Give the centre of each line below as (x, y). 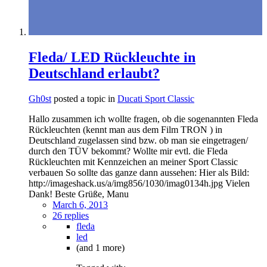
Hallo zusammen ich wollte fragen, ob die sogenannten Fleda (143, 119)
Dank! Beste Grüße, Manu (79, 194)
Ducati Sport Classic (156, 98)
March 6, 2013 (80, 204)
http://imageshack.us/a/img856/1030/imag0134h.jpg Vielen (139, 183)
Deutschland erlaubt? (94, 74)
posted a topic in (84, 98)
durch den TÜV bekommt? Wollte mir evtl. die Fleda (128, 151)
